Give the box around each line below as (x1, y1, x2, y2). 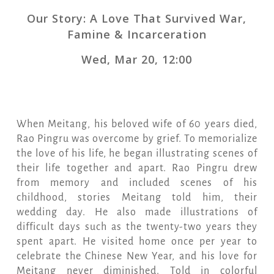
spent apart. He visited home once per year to (16, 236, 258, 248)
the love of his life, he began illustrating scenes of (16, 148, 258, 160)
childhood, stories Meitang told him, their (16, 192, 258, 204)
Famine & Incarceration (67, 27, 207, 42)
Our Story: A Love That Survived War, (27, 11, 247, 26)
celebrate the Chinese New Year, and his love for (16, 251, 258, 262)
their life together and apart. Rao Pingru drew (16, 163, 258, 174)
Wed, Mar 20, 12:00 (81, 52, 193, 67)
